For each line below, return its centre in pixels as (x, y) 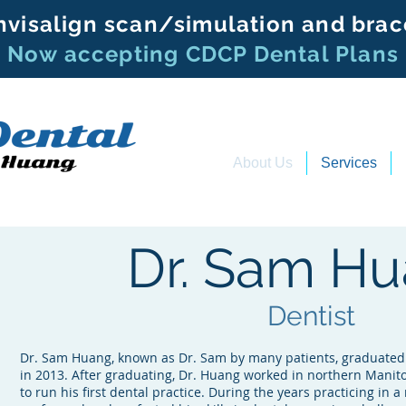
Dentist (312, 316)
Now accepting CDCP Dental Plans (203, 54)
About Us (263, 163)
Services (349, 163)
